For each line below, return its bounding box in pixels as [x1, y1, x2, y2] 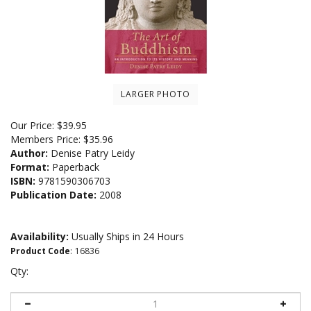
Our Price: [10, 118, 54, 132]
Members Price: [10, 132, 83, 146]
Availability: [10, 229, 69, 243]
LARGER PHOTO [120, 87, 191, 100]
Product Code [10, 244, 70, 257]
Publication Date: [10, 187, 96, 201]
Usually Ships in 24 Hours [69, 229, 184, 243]
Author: [10, 146, 48, 160]
